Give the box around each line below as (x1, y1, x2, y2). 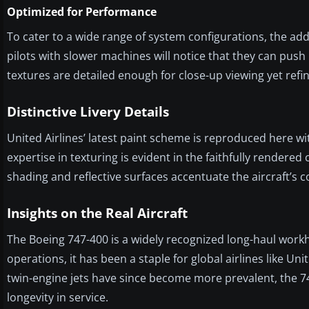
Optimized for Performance (7, 3, 157, 19)
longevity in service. (7, 289, 108, 305)
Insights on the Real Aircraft (7, 203, 188, 222)
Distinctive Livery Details (7, 102, 169, 121)
